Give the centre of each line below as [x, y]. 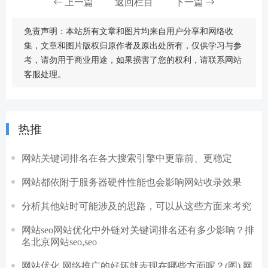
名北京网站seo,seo [59, 242]
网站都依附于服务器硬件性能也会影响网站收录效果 [132, 182]
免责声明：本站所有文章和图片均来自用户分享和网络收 [129, 31]
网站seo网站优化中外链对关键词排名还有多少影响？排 [138, 230]
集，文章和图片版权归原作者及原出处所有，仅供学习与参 [133, 45]
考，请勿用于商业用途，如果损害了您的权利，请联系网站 [133, 60]
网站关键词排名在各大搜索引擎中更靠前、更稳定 [127, 158]
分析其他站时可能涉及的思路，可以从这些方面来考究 [136, 206]
